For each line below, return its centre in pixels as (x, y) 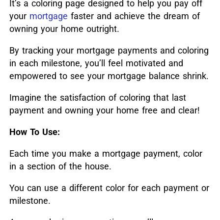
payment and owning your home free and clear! (104, 110)
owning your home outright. (64, 29)
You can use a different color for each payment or (109, 188)
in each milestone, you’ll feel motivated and (96, 63)
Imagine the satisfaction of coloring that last (97, 98)
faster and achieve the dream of (134, 16)
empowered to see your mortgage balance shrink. (109, 76)
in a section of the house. (60, 166)
